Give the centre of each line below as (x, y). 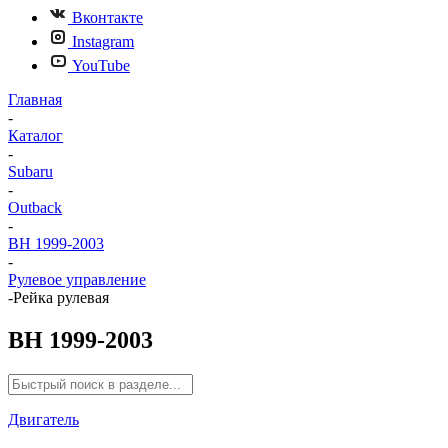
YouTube (101, 65)
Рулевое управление (77, 279)
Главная (35, 99)
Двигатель (43, 419)
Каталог (35, 135)
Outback (35, 207)
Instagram (103, 41)
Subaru (30, 171)
